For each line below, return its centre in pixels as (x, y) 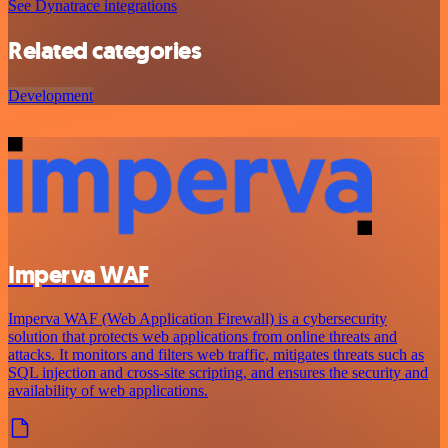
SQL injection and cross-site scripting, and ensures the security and (218, 373)
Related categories (105, 50)
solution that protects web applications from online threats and (202, 337)
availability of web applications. (108, 391)
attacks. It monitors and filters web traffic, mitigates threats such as (216, 355)
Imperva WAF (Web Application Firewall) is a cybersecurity (197, 319)
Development (50, 95)
